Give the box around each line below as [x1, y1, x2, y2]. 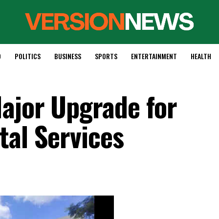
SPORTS [94, 51, 117, 61]
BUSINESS [54, 51, 81, 61]
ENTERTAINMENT [131, 51, 177, 61]
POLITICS [14, 51, 41, 61]
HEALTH [190, 51, 211, 61]
